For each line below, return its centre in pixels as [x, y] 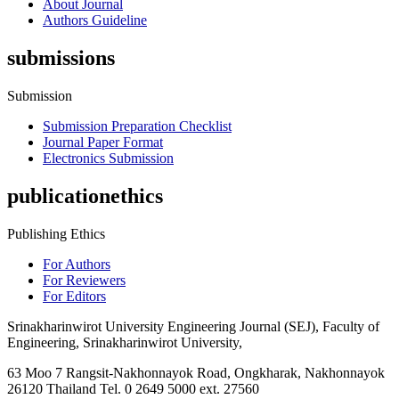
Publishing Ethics [56, 234]
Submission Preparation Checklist [137, 126]
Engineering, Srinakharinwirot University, [125, 343]
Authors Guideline [95, 20]
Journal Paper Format [103, 142]
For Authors [77, 265]
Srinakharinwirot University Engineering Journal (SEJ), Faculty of [193, 327]
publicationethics [85, 196]
